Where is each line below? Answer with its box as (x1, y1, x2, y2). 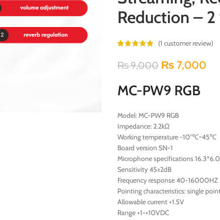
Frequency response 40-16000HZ (117, 175, 218, 185)
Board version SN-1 (117, 143, 173, 152)
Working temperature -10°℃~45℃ (117, 132, 217, 141)
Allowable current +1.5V (117, 197, 184, 206)
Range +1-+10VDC (117, 208, 169, 217)
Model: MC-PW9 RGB (117, 110, 179, 120)
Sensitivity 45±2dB (117, 165, 171, 174)
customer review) (163, 38, 213, 48)
